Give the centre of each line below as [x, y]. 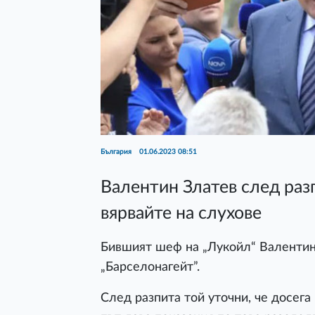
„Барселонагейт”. [150, 267]
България [117, 152]
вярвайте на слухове [181, 214]
